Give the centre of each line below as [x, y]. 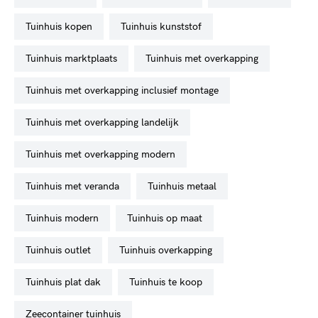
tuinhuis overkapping [168, 250]
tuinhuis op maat [167, 218]
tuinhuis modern [65, 218]
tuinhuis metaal [185, 186]
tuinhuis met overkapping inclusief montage [125, 91]
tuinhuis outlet [61, 250]
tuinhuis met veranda [75, 186]
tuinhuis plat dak [66, 282]
